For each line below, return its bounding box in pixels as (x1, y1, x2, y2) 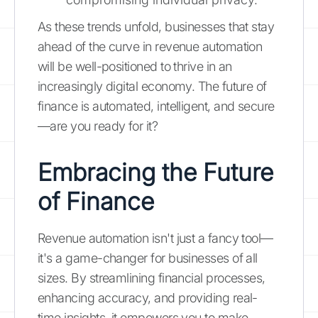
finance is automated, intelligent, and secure (38, 98, 275, 114)
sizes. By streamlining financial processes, (38, 270, 265, 285)
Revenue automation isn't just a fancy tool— (38, 230, 273, 246)
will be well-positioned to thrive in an (38, 58, 232, 74)
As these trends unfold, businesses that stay (38, 18, 275, 34)
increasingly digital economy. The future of (38, 78, 267, 94)
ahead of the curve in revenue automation (38, 38, 263, 54)
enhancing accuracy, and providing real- (38, 290, 258, 305)
